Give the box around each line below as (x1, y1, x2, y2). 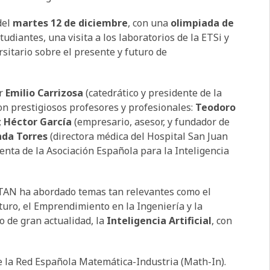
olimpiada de (168, 16, 234, 30)
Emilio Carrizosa (5, 86, 84, 99)
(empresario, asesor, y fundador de (72, 115, 230, 128)
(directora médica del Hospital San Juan (48, 129, 228, 143)
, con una (128, 16, 169, 30)
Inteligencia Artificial (107, 213, 212, 227)
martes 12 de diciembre (13, 16, 128, 30)
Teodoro (195, 100, 236, 114)
